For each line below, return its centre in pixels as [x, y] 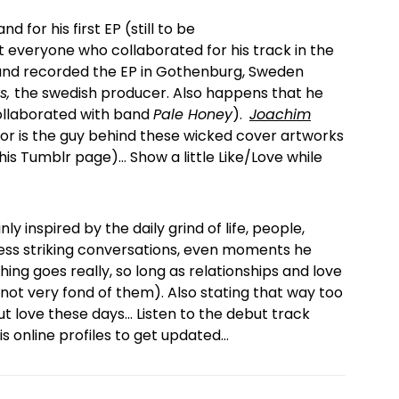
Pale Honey [193, 114]
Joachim [280, 114]
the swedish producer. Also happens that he [169, 93]
